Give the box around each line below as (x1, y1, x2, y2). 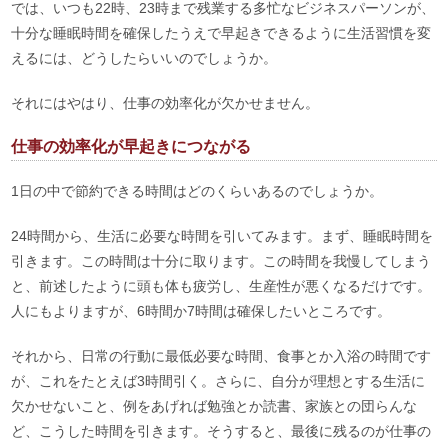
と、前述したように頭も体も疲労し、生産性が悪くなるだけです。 (11, 277, 432, 294)
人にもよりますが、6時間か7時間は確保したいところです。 (11, 302, 392, 319)
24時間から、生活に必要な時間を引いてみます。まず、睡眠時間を (11, 227, 434, 244)
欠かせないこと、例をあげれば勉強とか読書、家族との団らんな (11, 397, 418, 414)
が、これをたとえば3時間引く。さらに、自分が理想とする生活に (11, 372, 426, 389)
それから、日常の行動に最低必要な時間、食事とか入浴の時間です (11, 347, 432, 364)
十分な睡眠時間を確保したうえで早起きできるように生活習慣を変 (11, 24, 432, 41)
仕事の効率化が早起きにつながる (11, 137, 252, 155)
